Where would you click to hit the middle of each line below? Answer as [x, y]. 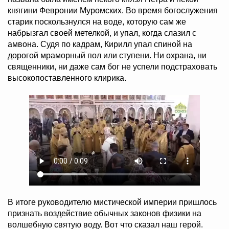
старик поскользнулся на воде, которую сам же [97, 22]
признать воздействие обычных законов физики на [105, 213]
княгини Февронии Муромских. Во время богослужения [113, 11]
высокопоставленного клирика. [67, 78]
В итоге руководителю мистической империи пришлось [112, 202]
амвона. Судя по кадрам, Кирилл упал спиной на [100, 44]
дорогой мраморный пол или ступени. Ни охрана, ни [107, 56]
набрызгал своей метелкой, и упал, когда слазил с [102, 33]
